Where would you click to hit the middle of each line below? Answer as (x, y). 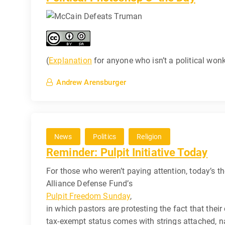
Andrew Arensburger (91, 82)
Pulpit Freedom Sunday (88, 196)
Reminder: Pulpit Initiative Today (127, 152)
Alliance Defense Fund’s (89, 183)
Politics (104, 136)
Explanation (70, 60)
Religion (149, 136)
